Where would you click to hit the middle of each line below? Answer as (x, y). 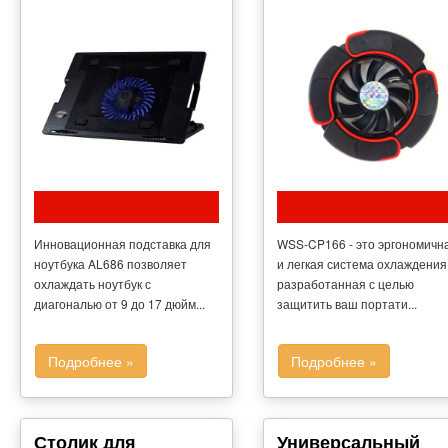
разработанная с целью (345, 283)
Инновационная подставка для (122, 243)
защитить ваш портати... (346, 303)
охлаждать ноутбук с (92, 283)
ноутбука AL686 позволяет (110, 263)
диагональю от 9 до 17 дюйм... (119, 303)
